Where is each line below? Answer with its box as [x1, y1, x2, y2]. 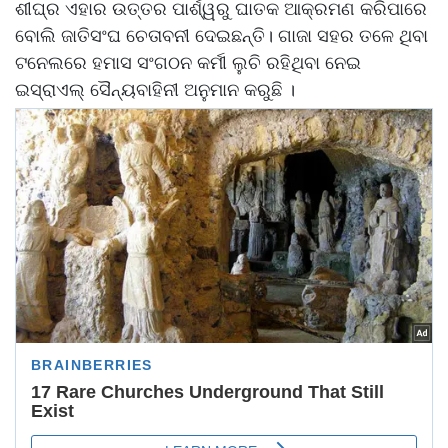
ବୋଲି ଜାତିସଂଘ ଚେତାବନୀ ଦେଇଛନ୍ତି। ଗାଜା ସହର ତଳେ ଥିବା [15, 23, 428, 48]
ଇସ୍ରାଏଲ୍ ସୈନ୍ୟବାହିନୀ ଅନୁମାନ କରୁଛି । [15, 77, 300, 102]
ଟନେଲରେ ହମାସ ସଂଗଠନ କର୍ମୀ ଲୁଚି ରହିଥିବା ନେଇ [15, 50, 361, 75]
